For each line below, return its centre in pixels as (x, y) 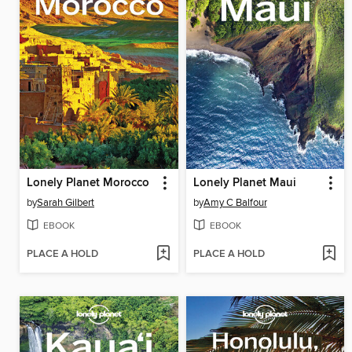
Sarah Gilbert (66, 202)
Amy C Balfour (235, 202)
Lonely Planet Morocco (88, 183)
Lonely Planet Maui (244, 183)
